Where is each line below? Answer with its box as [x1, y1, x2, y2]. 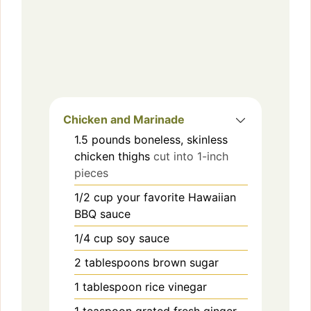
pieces [74, 165, 108, 180]
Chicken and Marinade [63, 112, 185, 126]
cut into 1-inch [153, 149, 228, 163]
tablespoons [85, 255, 149, 269]
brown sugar [153, 255, 219, 269]
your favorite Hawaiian [117, 190, 236, 204]
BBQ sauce [74, 206, 131, 221]
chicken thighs [74, 149, 150, 163]
